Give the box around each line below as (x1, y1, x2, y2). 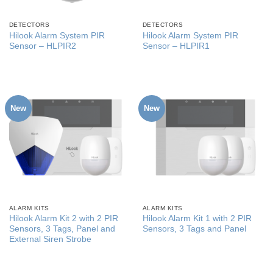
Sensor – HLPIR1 (142, 41, 210, 51)
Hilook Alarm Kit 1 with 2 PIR (142, 214, 252, 224)
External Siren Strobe (9, 235, 91, 244)
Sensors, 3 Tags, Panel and (9, 224, 115, 234)
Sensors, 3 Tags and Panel (142, 224, 246, 234)
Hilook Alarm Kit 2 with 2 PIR (9, 214, 118, 224)
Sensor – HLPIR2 (9, 41, 76, 51)
